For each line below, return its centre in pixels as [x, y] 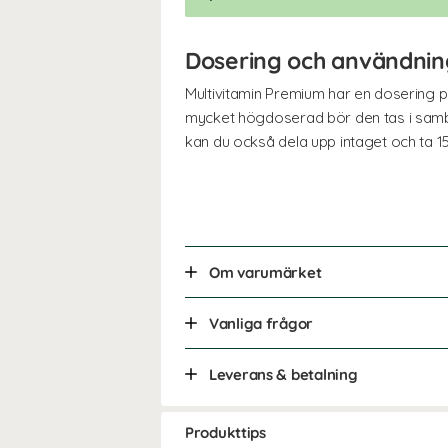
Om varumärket [265, 272]
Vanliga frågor [261, 323]
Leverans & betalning [283, 374]
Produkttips [225, 432]
